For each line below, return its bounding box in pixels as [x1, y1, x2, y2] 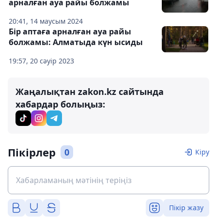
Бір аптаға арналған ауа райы [9, 26, 131, 37]
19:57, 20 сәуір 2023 [9, 56, 74, 65]
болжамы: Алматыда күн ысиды [9, 37, 143, 47]
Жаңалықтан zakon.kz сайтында [15, 86, 164, 97]
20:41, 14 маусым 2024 [9, 16, 83, 26]
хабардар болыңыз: [15, 98, 105, 110]
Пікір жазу [169, 203, 203, 212]
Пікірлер [8, 145, 56, 159]
